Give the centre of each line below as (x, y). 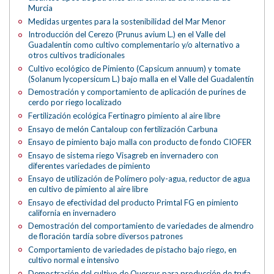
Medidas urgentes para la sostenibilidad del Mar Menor (127, 21)
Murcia (41, 8)
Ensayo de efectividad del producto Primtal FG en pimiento (134, 202)
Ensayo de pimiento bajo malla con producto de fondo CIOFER (140, 142)
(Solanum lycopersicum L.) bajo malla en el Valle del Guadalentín (141, 79)
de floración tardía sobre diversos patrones (106, 236)
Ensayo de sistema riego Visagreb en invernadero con (124, 155)
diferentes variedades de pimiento (90, 165)
